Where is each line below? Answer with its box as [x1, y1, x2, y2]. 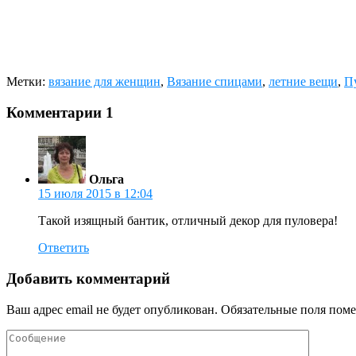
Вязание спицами [167, 74, 262, 88]
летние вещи [269, 74, 338, 88]
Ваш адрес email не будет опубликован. [6, 302, 218, 316]
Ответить [38, 241, 89, 255]
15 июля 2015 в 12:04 [38, 187, 153, 201]
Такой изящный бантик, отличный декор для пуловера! [38, 214, 338, 228]
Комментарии [6, 103, 106, 121]
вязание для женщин [48, 74, 161, 88]
